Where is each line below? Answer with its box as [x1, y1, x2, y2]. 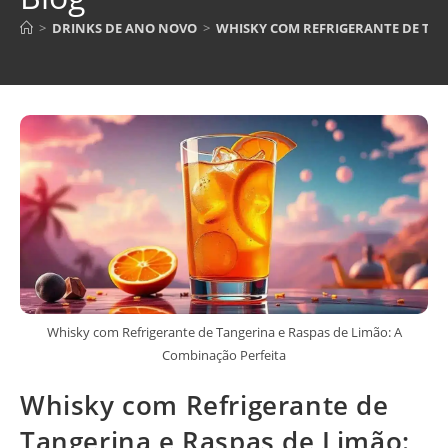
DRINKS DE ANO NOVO [52, 19, 197, 38]
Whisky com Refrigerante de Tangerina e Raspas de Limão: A [46, 322, 402, 341]
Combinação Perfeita [162, 345, 286, 364]
